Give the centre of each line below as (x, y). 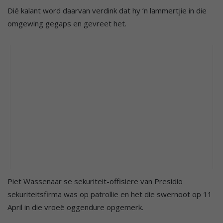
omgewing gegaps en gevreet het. (67, 23)
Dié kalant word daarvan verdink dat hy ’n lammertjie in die (107, 10)
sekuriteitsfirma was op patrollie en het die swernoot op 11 (110, 194)
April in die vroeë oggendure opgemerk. (75, 207)
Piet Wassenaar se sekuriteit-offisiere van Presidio (95, 181)
